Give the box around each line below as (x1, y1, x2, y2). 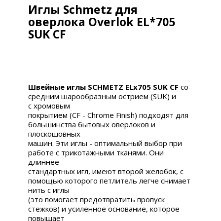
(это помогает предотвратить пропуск (28, 194, 165, 204)
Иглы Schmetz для (28, 1, 138, 17)
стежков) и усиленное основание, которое (28, 203, 180, 214)
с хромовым (28, 100, 71, 110)
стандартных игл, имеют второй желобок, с (28, 166, 184, 176)
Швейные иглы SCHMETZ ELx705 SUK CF (28, 81, 179, 92)
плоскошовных (28, 128, 81, 139)
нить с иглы (28, 184, 70, 195)
